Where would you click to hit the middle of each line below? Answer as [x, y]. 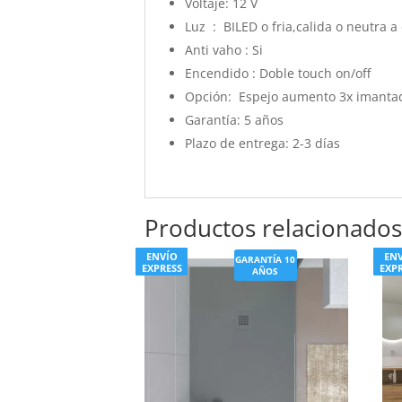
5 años [262, 119]
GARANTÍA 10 [266, 259]
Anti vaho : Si [224, 49]
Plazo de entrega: [237, 143]
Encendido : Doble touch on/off [278, 73]
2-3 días [315, 143]
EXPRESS [162, 267]
